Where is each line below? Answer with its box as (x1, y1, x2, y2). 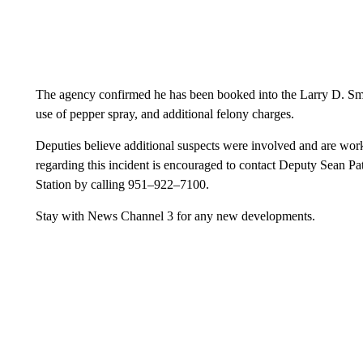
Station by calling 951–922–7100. (35, 177, 209, 191)
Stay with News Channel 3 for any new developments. (35, 208, 315, 223)
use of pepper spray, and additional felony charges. (35, 106, 294, 121)
